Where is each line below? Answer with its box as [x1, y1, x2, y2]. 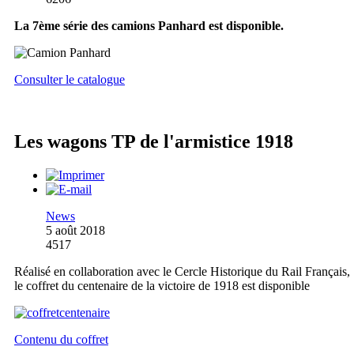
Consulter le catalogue [14, 73, 125, 87]
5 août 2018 [46, 223, 105, 237]
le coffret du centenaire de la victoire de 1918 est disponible [14, 278, 310, 292]
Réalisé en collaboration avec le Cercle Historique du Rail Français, [14, 264, 350, 278]
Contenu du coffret [14, 332, 108, 346]
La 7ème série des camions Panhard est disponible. [14, 19, 284, 33]
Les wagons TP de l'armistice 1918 [14, 131, 293, 153]
